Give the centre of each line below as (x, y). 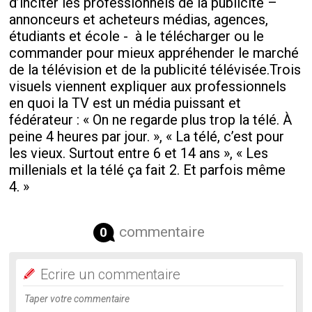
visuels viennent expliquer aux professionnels (148, 87)
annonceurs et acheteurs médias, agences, (139, 20)
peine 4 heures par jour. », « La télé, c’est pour (147, 137)
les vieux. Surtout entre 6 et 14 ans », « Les (139, 154)
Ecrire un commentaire (111, 275)
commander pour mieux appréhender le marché (154, 53)
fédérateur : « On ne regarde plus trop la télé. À (151, 120)
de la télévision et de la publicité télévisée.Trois (155, 70)
